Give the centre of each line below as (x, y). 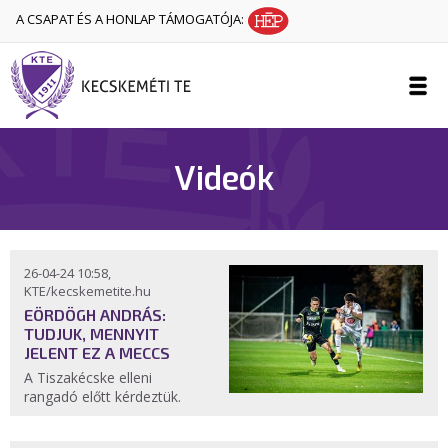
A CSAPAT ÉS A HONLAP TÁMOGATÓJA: (131, 19)
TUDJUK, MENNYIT (91, 333)
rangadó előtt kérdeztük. (104, 396)
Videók (224, 179)
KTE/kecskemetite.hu (87, 291)
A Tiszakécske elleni (88, 377)
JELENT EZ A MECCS (97, 352)
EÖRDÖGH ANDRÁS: (95, 314)
